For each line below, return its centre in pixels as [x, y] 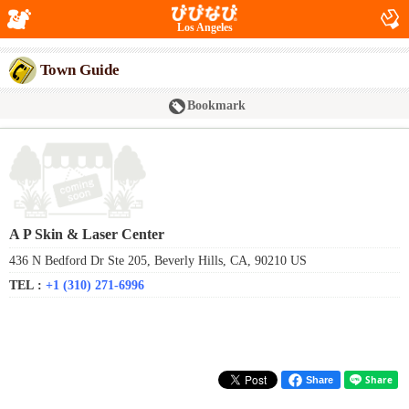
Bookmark [216, 105]
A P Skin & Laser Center [87, 234]
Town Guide [80, 70]
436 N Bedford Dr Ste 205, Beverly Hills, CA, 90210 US [158, 260]
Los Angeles [204, 27]
